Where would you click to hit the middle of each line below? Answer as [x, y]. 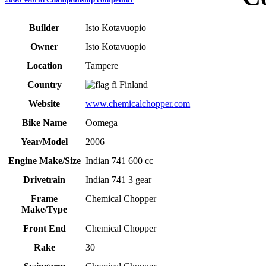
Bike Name [44, 123]
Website [44, 104]
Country [44, 85]
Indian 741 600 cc [120, 161]
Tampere [102, 66]
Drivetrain [44, 180]
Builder [44, 28]
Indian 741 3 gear [119, 180]
